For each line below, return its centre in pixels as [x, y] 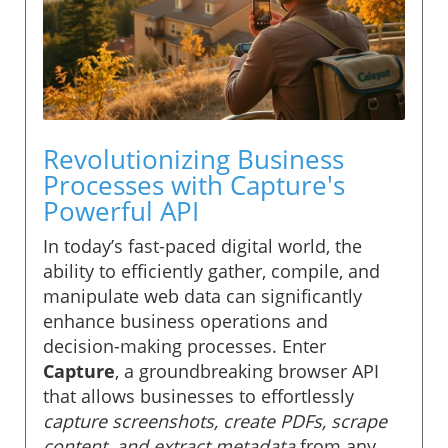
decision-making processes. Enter [184, 345]
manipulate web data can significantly [202, 295]
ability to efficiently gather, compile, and [211, 270]
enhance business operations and [185, 320]
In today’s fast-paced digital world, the [202, 245]
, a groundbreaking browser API [247, 370]
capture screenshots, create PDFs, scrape [215, 420]
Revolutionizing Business [193, 158]
